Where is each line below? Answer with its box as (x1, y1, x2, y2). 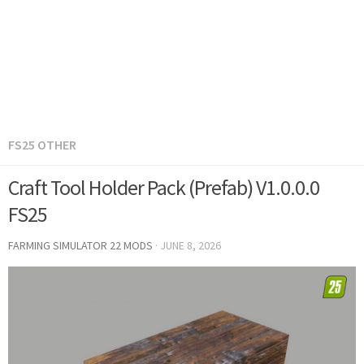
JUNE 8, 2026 (160, 238, 221, 253)
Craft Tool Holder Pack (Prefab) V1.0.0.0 (8, 174, 319, 201)
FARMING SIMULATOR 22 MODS (8, 238, 153, 253)
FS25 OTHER (8, 136, 76, 153)
